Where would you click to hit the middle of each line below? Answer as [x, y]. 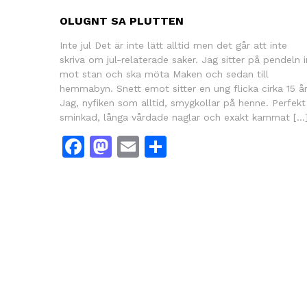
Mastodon [164, 146]
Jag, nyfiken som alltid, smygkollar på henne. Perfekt [183, 102]
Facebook [135, 146]
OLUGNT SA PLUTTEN [122, 21]
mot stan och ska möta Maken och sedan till [164, 74]
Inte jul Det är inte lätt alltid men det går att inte [173, 45]
